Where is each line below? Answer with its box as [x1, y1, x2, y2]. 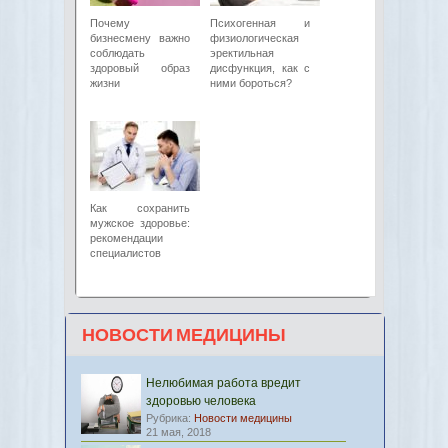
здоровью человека [146, 394, 256, 408]
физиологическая [210, 32, 299, 44]
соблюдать [90, 47, 145, 59]
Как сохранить [90, 202, 190, 214]
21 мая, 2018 [146, 426, 211, 438]
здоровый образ [90, 62, 190, 74]
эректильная [210, 47, 274, 59]
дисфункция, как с [210, 62, 310, 74]
